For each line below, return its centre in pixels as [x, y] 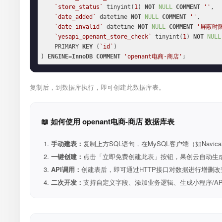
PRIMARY [68, 47]
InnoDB [82, 56]
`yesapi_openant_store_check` [103, 37]
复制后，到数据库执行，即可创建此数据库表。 [97, 87]
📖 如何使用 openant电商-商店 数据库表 [108, 121]
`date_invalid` [79, 27]
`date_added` [75, 17]
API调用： [66, 169]
